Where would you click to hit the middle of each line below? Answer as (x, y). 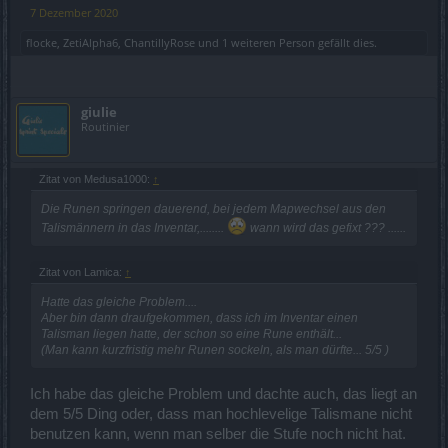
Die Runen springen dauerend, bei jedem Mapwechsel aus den (213, 208)
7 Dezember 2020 (74, 12)
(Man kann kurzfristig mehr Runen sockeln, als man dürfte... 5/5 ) (215, 350)
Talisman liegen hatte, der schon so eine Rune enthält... (191, 334)
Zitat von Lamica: (82, 272)
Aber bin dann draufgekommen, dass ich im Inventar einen (199, 318)
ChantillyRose (159, 42)
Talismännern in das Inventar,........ (134, 227)
